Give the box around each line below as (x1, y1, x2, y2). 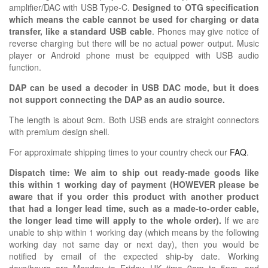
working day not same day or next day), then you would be (9, 237, 259, 250)
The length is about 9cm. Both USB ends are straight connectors (9, 113, 259, 126)
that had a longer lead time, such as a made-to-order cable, (9, 202, 259, 214)
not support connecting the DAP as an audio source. (9, 93, 225, 105)
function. (9, 60, 41, 73)
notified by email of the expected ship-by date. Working (9, 249, 259, 262)
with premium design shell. (9, 125, 109, 138)
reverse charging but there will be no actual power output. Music (9, 36, 259, 49)
